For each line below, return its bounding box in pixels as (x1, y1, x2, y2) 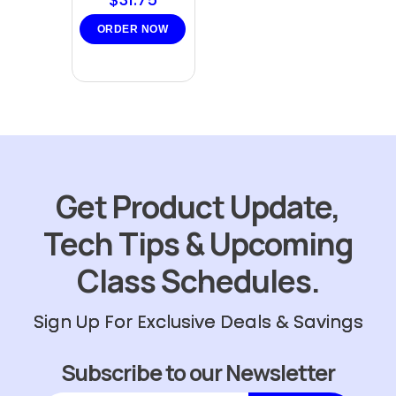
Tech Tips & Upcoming (43, 223, 353, 265)
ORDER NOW (96, 23, 169, 35)
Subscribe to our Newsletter (61, 357, 335, 388)
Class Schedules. (76, 260, 320, 302)
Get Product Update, (56, 186, 340, 228)
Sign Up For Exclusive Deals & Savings (33, 309, 363, 334)
